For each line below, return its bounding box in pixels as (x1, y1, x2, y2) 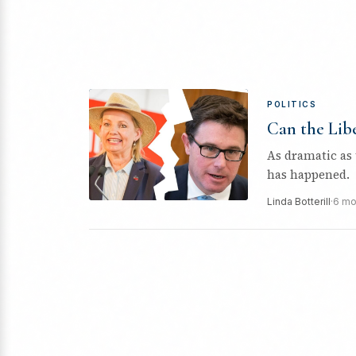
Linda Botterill (267, 195, 331, 207)
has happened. (267, 166, 350, 183)
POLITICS (267, 99, 316, 109)
